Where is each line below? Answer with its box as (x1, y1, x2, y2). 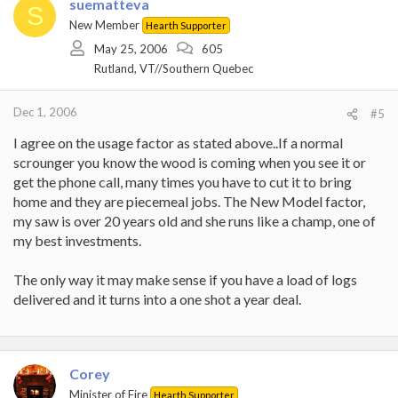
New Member (69, 18, 139, 32)
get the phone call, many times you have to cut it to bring (13, 173, 352, 190)
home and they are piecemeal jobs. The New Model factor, (13, 193, 365, 210)
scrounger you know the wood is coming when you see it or (13, 154, 366, 171)
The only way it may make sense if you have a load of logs (13, 271, 357, 288)
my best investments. (13, 232, 141, 249)
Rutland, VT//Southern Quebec (94, 60, 253, 76)
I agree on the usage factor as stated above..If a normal (13, 134, 343, 151)
